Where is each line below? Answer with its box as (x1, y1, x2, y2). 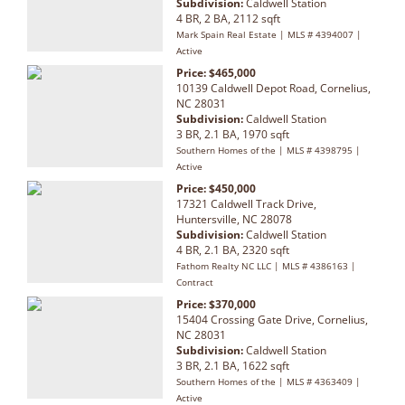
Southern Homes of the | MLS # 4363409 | (176, 374, 361, 388)
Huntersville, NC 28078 (176, 211, 292, 227)
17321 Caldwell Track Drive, (176, 195, 316, 212)
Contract (176, 275, 213, 288)
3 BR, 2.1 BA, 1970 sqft (176, 126, 289, 142)
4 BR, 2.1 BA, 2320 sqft (176, 241, 289, 258)
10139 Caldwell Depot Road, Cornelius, (176, 80, 371, 96)
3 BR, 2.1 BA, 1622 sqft (176, 357, 289, 373)
